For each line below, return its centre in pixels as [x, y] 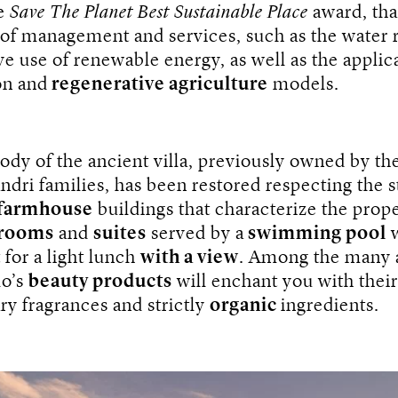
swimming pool [315, 234]
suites [120, 234]
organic [245, 306]
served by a [195, 234]
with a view [190, 258]
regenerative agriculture [158, 84]
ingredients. [330, 306]
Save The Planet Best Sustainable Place [157, 12]
